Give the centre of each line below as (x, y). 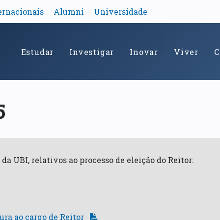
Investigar (92, 52)
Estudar (37, 52)
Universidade (120, 12)
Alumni (69, 12)
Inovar (144, 52)
